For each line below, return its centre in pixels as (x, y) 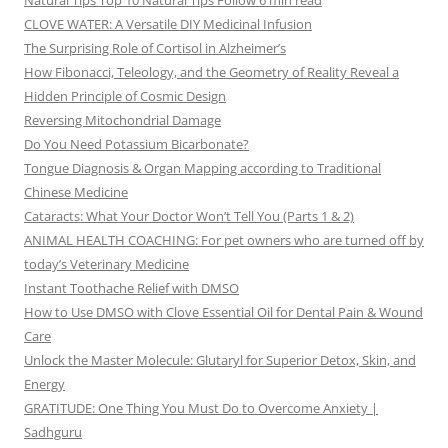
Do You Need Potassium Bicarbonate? (136, 144)
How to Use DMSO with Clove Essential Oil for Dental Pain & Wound (223, 312)
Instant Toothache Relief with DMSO (131, 288)
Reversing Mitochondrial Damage (122, 120)
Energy (44, 384)
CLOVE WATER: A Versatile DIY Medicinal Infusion (168, 24)
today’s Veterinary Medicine (106, 264)
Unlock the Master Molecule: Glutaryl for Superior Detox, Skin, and (220, 360)
